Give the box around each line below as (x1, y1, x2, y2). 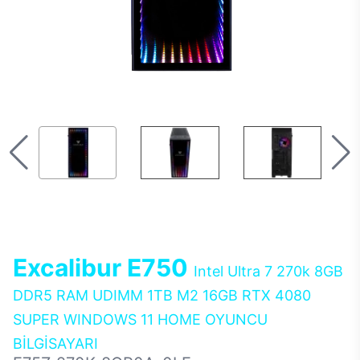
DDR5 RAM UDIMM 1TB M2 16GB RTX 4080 (13, 287, 311, 304)
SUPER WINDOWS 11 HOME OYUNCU (13, 311, 268, 328)
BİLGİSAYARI (13, 335, 98, 352)
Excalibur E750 (13, 253, 194, 282)
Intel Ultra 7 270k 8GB (194, 263, 343, 280)
